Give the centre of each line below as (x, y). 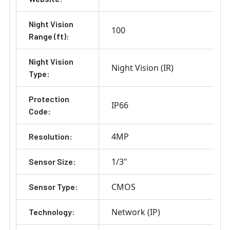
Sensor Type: (53, 187)
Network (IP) (136, 212)
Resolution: (51, 137)
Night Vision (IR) (142, 68)
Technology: (52, 212)
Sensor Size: (52, 162)
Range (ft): (49, 36)
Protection (49, 99)
